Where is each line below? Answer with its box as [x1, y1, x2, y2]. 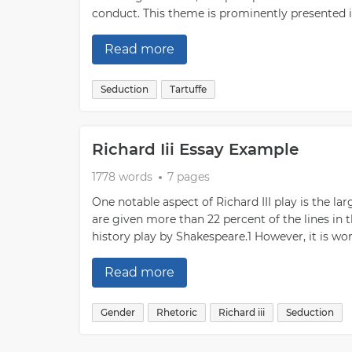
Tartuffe [170, 83, 207, 95]
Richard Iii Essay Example [92, 140, 299, 159]
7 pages [167, 170, 210, 184]
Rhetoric [156, 306, 197, 318]
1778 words [92, 170, 152, 184]
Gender [101, 306, 135, 318]
